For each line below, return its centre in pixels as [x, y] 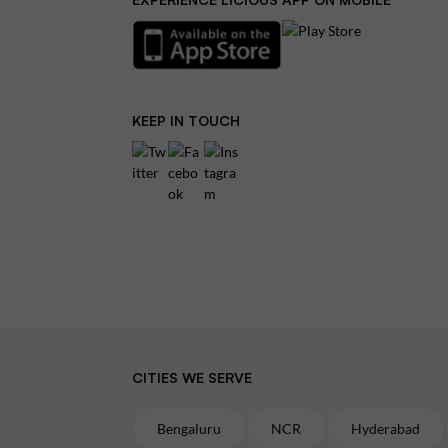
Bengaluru [189, 428]
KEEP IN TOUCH [186, 120]
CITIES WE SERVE [192, 377]
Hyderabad [385, 428]
